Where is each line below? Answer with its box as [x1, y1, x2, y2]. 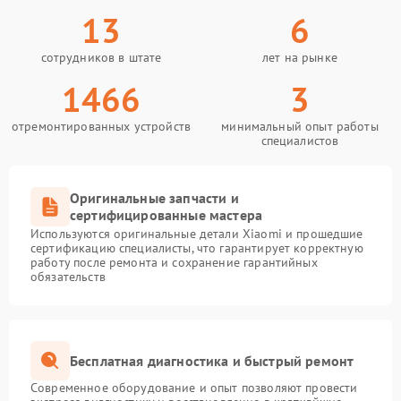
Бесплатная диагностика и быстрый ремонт [70, 351, 354, 370]
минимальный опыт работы [221, 118, 379, 134]
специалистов [260, 132, 339, 149]
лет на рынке [262, 49, 337, 65]
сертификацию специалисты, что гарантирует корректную [30, 240, 363, 256]
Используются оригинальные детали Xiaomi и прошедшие [30, 226, 363, 242]
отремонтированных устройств [11, 118, 192, 134]
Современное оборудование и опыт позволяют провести [30, 380, 358, 396]
